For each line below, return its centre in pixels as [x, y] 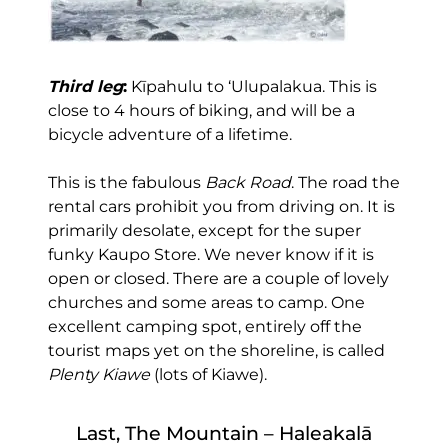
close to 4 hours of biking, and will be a [201, 111]
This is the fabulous [126, 183]
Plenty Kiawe [98, 375]
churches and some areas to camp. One [206, 303]
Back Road [247, 183]
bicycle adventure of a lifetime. [169, 135]
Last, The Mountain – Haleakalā [223, 434]
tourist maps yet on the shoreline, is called [216, 351]
